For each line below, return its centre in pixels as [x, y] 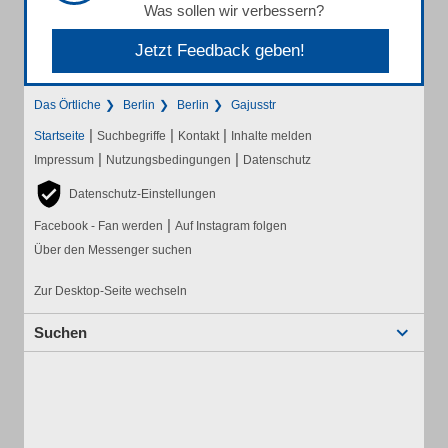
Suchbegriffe [131, 136]
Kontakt [198, 136]
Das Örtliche [67, 105]
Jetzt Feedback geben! [220, 50]
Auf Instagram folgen [231, 226]
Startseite [59, 136]
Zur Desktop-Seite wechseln [110, 291]
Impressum [64, 160]
